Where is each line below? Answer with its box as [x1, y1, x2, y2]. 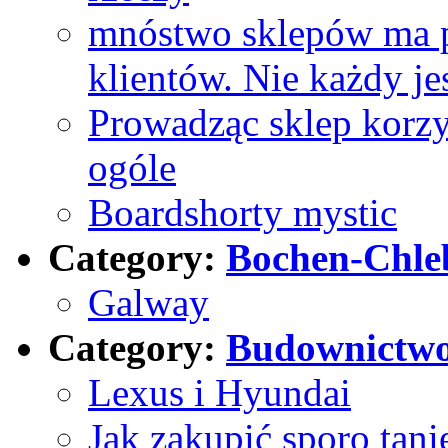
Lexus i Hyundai [88, 370, 351, 414]
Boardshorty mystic [88, 190, 397, 234]
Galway [88, 280, 209, 324]
